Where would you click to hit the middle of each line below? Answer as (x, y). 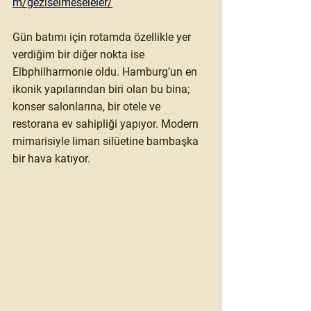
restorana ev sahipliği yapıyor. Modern (107, 124)
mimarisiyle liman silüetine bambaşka (107, 141)
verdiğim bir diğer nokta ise (80, 54)
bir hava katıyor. (51, 158)
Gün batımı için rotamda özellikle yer (103, 37)
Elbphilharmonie (52, 72)
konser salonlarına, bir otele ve (88, 106)
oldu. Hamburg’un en (146, 72)
